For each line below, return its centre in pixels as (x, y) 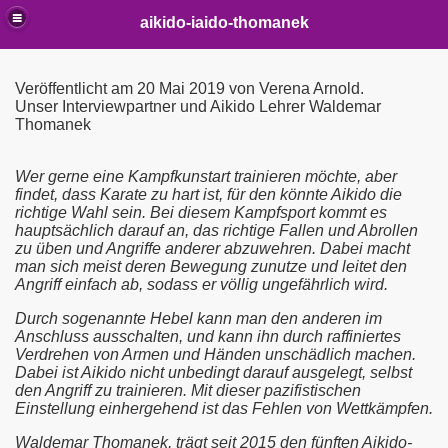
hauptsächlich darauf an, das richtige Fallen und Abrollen (216, 230)
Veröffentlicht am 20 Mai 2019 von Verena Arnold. (189, 88)
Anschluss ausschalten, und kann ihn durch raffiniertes (208, 336)
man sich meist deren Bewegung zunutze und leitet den (211, 266)
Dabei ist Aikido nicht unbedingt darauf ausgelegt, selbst (213, 372)
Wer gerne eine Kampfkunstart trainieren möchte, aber (206, 176)
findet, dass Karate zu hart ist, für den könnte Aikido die (208, 194)
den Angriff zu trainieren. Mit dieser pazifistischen (188, 390)
